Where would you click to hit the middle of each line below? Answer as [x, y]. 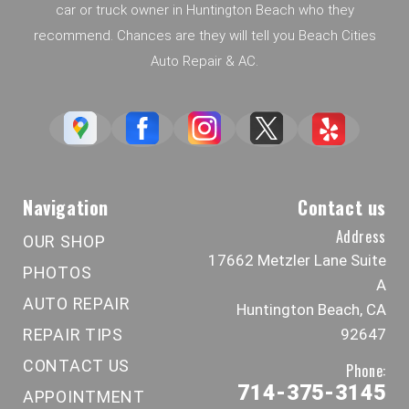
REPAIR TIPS [73, 335]
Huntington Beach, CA [311, 310]
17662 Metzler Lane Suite [297, 261]
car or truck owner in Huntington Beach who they [204, 10]
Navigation [66, 208]
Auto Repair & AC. [204, 62]
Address [361, 237]
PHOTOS [58, 273]
